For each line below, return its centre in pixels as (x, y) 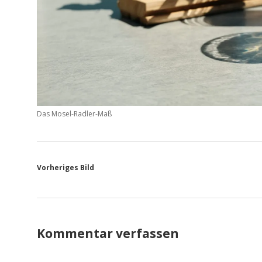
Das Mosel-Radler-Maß (74, 113)
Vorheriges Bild (65, 167)
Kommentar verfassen (108, 233)
